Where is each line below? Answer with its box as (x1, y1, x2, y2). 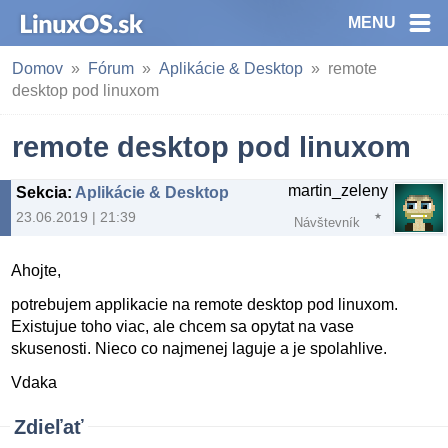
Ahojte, (11, 262, 62, 280)
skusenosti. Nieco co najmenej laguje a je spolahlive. (11, 340, 388, 358)
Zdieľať (14, 416, 84, 439)
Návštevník (294, 215, 360, 230)
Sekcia (16, 184, 67, 201)
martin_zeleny (288, 182, 388, 199)
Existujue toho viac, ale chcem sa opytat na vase (11, 318, 355, 336)
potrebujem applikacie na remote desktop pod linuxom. (11, 296, 399, 314)
